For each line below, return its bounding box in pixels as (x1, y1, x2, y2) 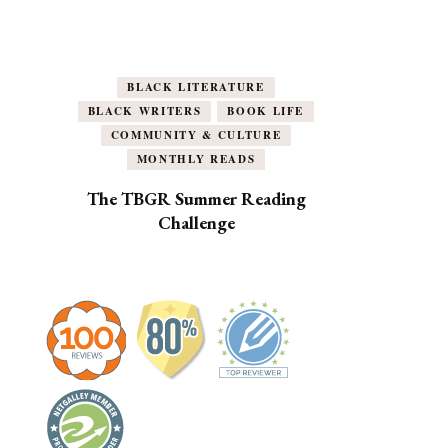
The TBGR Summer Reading (86, 187, 306, 210)
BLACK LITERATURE (127, 79, 265, 95)
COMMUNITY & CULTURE (110, 127, 282, 143)
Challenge (157, 211, 235, 234)
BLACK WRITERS (87, 103, 202, 119)
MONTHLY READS (136, 151, 256, 167)
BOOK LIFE (227, 103, 305, 119)
